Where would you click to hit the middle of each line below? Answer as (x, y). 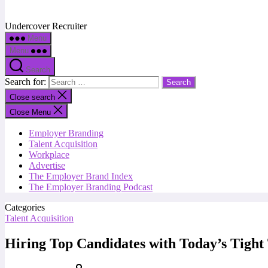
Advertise (47, 165)
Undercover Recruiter (46, 26)
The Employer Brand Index (81, 176)
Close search (33, 97)
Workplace (49, 155)
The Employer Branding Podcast (91, 187)
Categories (25, 207)
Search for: (27, 82)
